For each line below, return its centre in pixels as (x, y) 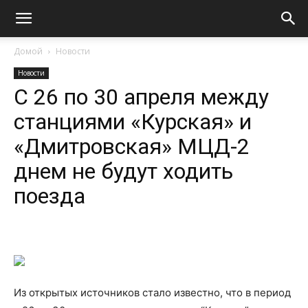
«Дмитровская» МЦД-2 (132, 146)
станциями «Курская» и (133, 122)
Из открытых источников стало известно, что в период (152, 293)
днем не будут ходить (123, 171)
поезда (49, 196)
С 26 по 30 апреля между (141, 97)
